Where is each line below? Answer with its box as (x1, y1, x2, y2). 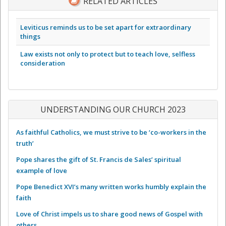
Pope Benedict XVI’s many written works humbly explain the (16, 182, 206, 192)
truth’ (16, 139, 34, 148)
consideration (20, 59, 65, 68)
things (20, 32, 40, 41)
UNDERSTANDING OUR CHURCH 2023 (40, 104, 186, 116)
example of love (16, 166, 67, 176)
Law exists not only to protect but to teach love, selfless (20, 49, 195, 59)
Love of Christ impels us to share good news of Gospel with (16, 209, 203, 219)
